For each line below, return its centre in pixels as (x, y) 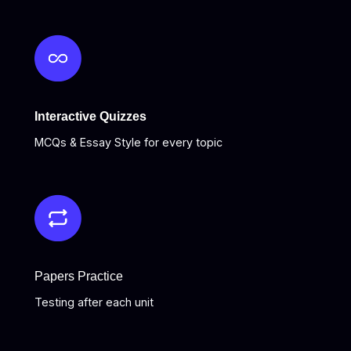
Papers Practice (79, 275)
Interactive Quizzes (90, 116)
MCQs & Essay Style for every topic (128, 142)
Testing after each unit (94, 302)
